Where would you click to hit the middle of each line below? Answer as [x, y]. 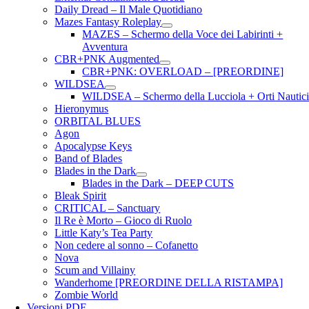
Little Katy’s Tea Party [104, 233]
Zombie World [87, 295]
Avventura [105, 47]
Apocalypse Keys [93, 146]
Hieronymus [82, 109]
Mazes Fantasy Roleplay [108, 22]
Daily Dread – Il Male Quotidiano [129, 9]
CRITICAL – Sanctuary [108, 208]
